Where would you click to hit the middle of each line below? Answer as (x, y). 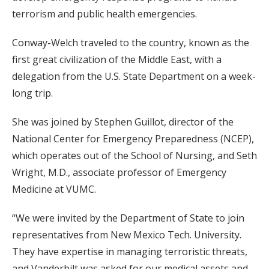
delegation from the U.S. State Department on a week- (134, 76)
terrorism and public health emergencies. (104, 14)
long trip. (32, 93)
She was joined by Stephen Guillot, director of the (123, 122)
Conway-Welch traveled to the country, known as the (131, 42)
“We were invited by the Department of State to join (128, 218)
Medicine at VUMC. (54, 189)
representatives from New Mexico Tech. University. (127, 234)
